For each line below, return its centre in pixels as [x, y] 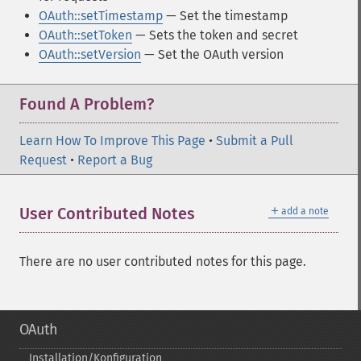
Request [43, 160]
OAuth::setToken [85, 35]
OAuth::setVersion [90, 54]
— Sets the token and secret [215, 35]
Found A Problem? [87, 104]
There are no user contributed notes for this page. [163, 261]
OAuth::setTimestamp [101, 16]
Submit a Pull [255, 141]
